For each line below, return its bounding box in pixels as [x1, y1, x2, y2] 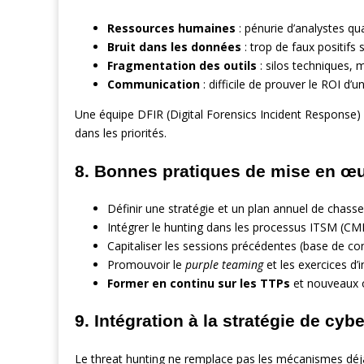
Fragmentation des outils [107, 58, 257, 74]
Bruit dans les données [107, 39, 241, 55]
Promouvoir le [107, 256, 185, 272]
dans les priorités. [75, 125, 167, 141]
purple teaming [185, 256, 263, 272]
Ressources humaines [107, 20, 236, 37]
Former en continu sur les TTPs [107, 275, 290, 291]
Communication [107, 76, 200, 93]
